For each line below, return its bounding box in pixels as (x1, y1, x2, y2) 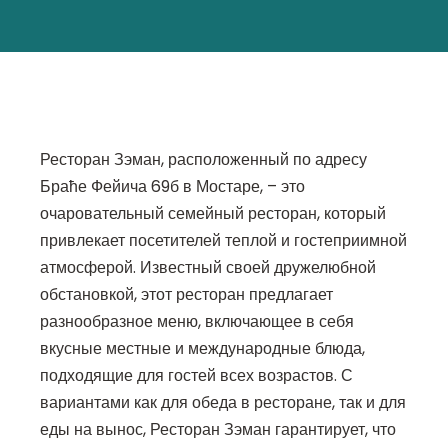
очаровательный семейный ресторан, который (40, 202, 386, 226)
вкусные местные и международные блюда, (40, 337, 365, 361)
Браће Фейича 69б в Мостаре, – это (40, 175, 305, 199)
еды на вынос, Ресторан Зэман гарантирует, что (40, 418, 396, 442)
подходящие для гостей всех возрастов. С (40, 364, 353, 388)
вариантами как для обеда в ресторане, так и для (40, 391, 406, 415)
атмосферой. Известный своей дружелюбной (40, 256, 376, 280)
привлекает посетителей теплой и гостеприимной (40, 229, 407, 253)
